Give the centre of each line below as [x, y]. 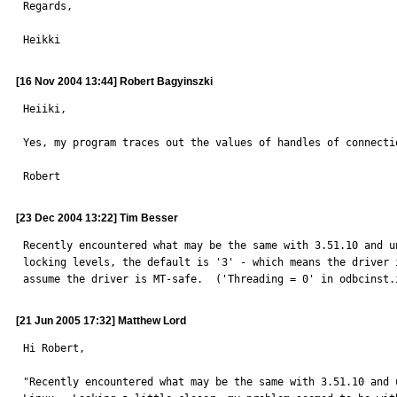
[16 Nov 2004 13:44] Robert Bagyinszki [114, 82]
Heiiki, [45, 109]
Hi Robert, [54, 348]
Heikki [42, 40]
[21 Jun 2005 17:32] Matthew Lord [101, 321]
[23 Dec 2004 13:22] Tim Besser [97, 218]
